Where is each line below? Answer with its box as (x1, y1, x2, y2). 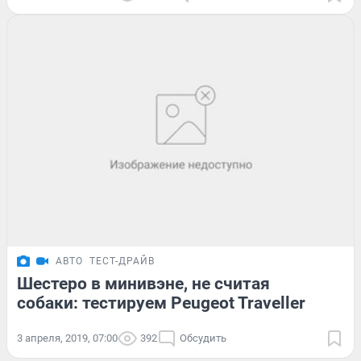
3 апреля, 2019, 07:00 (17, 332, 118, 345)
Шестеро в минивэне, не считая (17, 274, 270, 294)
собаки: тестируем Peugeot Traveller (17, 293, 305, 313)
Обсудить (180, 332, 226, 345)
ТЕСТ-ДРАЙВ (89, 255, 155, 268)
